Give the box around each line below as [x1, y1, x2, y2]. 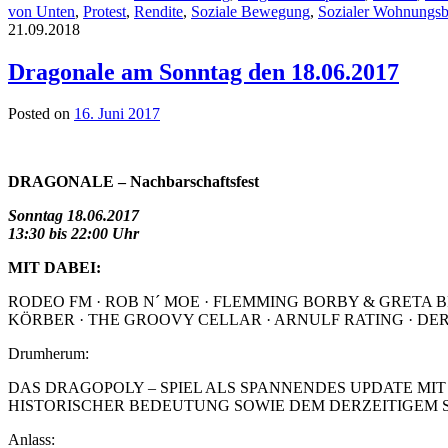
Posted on [8, 105, 70, 123]
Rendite [134, 2, 183, 20]
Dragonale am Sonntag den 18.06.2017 [8, 58, 399, 85]
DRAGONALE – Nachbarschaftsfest [8, 173, 259, 191]
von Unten [8, 2, 75, 20]
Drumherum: [8, 345, 89, 363]
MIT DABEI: [8, 259, 101, 277]
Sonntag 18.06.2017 [8, 207, 139, 225]
